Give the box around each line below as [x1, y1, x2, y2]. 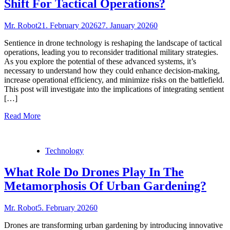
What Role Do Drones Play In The [4, 165, 184, 179]
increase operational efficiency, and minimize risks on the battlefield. [4, 75, 224, 84]
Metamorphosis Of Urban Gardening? [4, 179, 206, 193]
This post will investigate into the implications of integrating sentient [4, 84, 224, 93]
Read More [4, 111, 41, 120]
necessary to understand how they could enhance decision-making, [4, 66, 220, 75]
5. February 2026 [37, 203, 93, 213]
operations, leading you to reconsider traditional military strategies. [4, 47, 218, 56]
